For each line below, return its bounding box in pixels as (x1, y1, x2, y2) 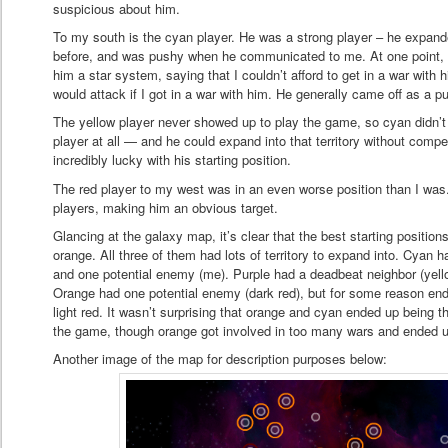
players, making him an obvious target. (53, 197, 279, 217)
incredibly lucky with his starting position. (53, 150, 292, 170)
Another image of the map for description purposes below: (53, 348, 388, 368)
